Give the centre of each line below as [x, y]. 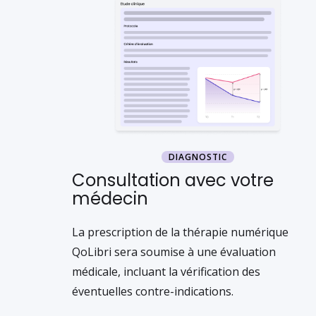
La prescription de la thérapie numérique [180, 232]
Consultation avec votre [173, 180]
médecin [110, 199]
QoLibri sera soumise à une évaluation [174, 252]
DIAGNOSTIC [197, 157]
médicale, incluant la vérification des [166, 272]
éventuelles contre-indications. [153, 291]
